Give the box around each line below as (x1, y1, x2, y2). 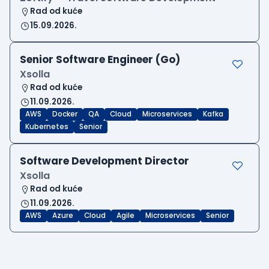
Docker (52, 109, 77, 119)
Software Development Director (20, 154, 189, 169)
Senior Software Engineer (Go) (20, 52, 180, 67)
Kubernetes (25, 122, 68, 132)
